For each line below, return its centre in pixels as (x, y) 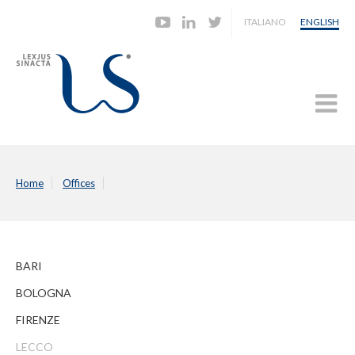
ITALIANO (265, 22)
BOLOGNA (44, 293)
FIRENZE (38, 320)
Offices (79, 183)
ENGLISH (320, 22)
